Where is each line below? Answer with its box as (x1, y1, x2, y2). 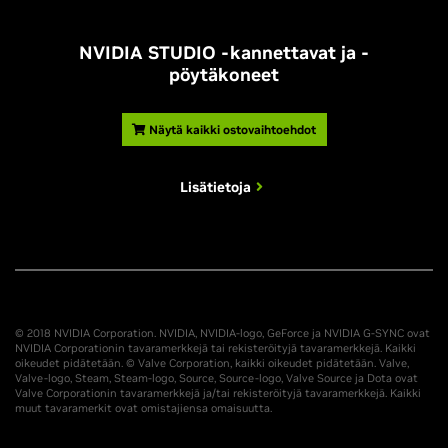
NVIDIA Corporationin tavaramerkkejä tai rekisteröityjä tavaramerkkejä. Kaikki (15, 341, 416, 356)
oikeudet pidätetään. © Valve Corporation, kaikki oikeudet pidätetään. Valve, (15, 356, 409, 371)
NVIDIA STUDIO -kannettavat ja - (79, 41, 369, 65)
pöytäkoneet (169, 63, 279, 87)
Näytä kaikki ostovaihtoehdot (146, 122, 316, 138)
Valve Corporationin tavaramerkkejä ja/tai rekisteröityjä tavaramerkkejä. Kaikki (15, 386, 421, 401)
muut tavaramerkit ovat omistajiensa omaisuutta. (15, 401, 272, 416)
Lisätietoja (179, 178, 251, 197)
